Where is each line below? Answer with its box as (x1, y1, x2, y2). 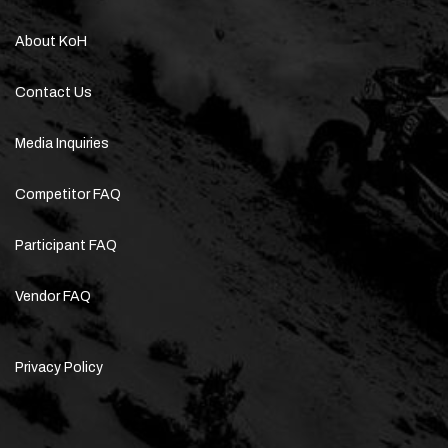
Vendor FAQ (15, 288, 91, 304)
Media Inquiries (15, 135, 109, 151)
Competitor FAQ (15, 186, 121, 202)
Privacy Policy (15, 359, 103, 375)
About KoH (15, 33, 87, 49)
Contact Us (15, 84, 92, 100)
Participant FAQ (15, 237, 117, 253)
